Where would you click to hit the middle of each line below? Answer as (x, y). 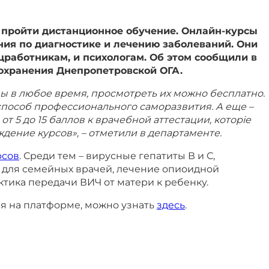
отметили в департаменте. (154, 133)
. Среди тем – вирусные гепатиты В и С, (117, 156)
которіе (232, 120)
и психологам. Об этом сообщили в (164, 57)
